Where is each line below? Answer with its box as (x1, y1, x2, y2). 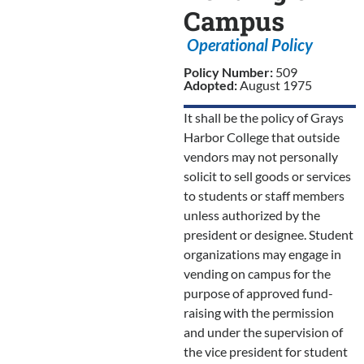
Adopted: (183, 76, 240, 93)
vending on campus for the (183, 265, 331, 281)
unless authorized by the (183, 206, 320, 223)
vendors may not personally (183, 148, 338, 164)
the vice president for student (183, 343, 348, 359)
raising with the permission (183, 304, 334, 320)
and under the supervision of (183, 323, 343, 340)
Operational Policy (186, 34, 313, 54)
